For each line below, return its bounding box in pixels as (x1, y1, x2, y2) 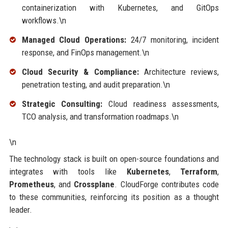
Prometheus (9, 179, 54, 189)
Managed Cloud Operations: (21, 35, 127, 45)
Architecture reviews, (138, 67, 219, 77)
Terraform (180, 166, 218, 177)
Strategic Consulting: (21, 98, 103, 109)
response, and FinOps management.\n (21, 47, 149, 58)
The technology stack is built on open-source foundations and (9, 153, 219, 164)
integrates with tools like (9, 166, 127, 177)
